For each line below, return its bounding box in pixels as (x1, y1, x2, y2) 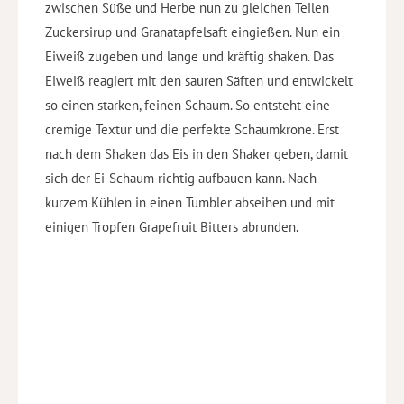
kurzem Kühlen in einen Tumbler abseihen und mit (45, 194, 335, 212)
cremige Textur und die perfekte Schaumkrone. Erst (45, 121, 339, 139)
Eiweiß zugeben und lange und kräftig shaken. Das (45, 48, 334, 66)
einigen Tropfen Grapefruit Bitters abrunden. (45, 218, 298, 236)
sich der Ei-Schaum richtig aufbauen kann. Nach (45, 170, 317, 188)
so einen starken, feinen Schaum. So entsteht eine (45, 96, 330, 115)
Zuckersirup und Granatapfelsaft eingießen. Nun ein (45, 23, 340, 41)
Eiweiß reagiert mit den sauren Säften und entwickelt (45, 72, 353, 90)
